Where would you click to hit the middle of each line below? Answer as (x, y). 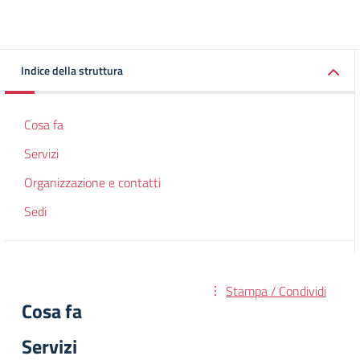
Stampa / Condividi (276, 291)
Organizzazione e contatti (92, 182)
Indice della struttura (72, 70)
